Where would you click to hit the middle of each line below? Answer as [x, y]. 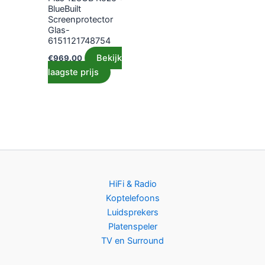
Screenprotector [81, 20]
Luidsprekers [132, 213]
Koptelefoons [132, 198]
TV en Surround [132, 241]
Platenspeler [132, 227]
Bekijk [109, 58]
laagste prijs [74, 72]
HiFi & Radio [132, 184]
